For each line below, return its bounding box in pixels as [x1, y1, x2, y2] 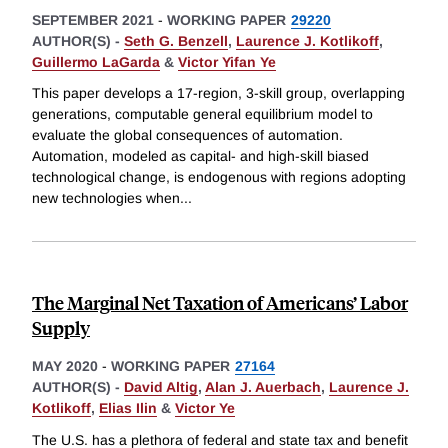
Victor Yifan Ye [178, 53, 276, 70]
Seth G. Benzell [124, 32, 228, 49]
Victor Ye [175, 400, 235, 417]
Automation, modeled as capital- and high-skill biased [32, 148, 369, 165]
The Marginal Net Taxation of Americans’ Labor [32, 290, 408, 316]
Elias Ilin [99, 400, 157, 417]
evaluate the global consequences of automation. [32, 127, 343, 144]
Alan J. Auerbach [205, 379, 321, 396]
